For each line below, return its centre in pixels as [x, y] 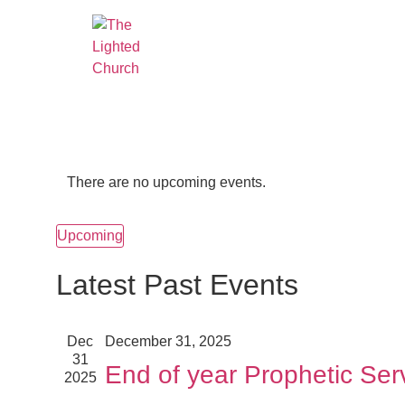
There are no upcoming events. [166, 182]
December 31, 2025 [168, 341]
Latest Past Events [177, 285]
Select [75, 254]
